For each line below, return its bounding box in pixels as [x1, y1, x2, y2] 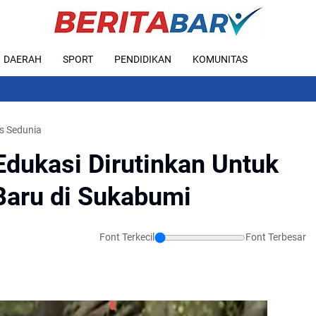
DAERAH [4, 53, 42, 65]
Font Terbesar [245, 231, 306, 243]
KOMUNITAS [193, 53, 248, 65]
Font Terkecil [99, 231, 154, 243]
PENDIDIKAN [114, 53, 171, 65]
